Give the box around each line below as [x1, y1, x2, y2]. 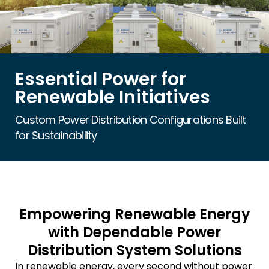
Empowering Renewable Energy [19, 204, 250, 224]
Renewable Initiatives [15, 84, 210, 110]
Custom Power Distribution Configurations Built [15, 112, 246, 127]
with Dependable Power [48, 222, 221, 242]
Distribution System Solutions [27, 240, 242, 260]
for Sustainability [15, 127, 97, 143]
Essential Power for [15, 66, 186, 92]
